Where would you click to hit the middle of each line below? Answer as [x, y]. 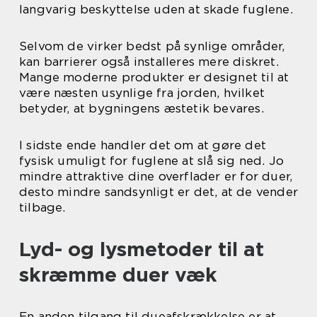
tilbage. [42, 207]
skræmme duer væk [118, 275]
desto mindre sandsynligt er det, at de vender [159, 192]
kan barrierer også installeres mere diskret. [149, 62]
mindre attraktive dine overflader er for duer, [156, 176]
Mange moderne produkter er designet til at [154, 77]
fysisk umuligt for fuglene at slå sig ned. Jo [152, 161]
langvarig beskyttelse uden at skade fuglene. [156, 9]
